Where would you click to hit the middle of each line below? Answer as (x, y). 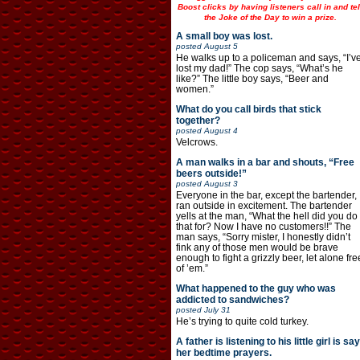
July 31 (217, 310)
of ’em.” (192, 269)
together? (198, 121)
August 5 (221, 47)
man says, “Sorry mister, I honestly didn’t (263, 237)
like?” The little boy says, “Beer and (252, 79)
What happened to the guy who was (256, 289)
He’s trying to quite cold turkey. (242, 322)
